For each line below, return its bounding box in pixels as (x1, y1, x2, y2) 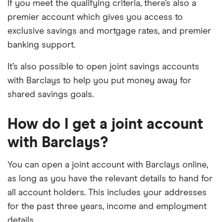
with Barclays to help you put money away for (7, 76, 191, 85)
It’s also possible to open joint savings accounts (7, 62, 199, 71)
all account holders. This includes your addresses (7, 188, 207, 197)
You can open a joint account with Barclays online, (7, 161, 208, 169)
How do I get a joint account (7, 117, 203, 132)
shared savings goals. (7, 90, 94, 99)
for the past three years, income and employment (7, 202, 207, 211)
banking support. (7, 41, 75, 50)
